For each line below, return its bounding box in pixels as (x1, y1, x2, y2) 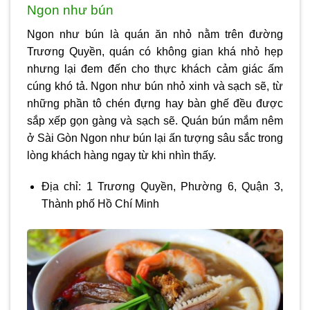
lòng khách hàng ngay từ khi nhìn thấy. (27, 149, 216, 161)
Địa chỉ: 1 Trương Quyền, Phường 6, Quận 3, (41, 181, 283, 193)
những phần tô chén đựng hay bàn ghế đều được (27, 97, 283, 109)
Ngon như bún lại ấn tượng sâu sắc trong (80, 131, 283, 144)
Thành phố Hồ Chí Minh (41, 198, 159, 210)
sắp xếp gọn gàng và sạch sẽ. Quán (27, 114, 212, 127)
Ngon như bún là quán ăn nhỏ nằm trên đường (27, 28, 283, 40)
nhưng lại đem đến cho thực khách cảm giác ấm (27, 62, 283, 75)
